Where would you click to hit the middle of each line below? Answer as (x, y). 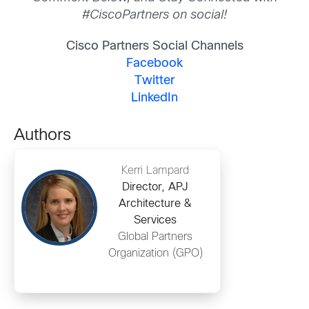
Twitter (154, 81)
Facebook (154, 64)
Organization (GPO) (155, 254)
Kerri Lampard (155, 171)
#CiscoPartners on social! (154, 16)
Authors (42, 136)
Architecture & (155, 204)
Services (155, 221)
